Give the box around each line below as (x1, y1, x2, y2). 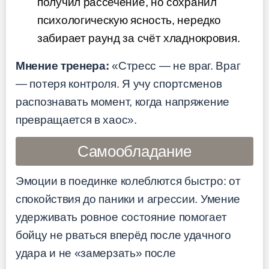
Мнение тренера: (16, 59, 109, 72)
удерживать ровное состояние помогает (16, 210, 227, 223)
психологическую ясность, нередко (37, 13, 221, 26)
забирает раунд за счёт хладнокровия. (37, 31, 240, 44)
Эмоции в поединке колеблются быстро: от (16, 174, 241, 187)
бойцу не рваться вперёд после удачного (16, 228, 231, 241)
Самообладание (77, 142, 192, 161)
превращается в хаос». (16, 113, 137, 126)
